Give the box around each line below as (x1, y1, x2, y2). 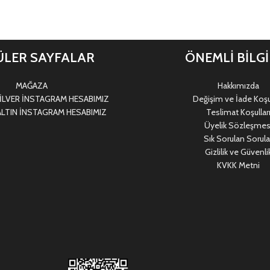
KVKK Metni (216, 160, 260, 171)
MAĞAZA (15, 80, 48, 91)
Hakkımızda (217, 80, 259, 91)
